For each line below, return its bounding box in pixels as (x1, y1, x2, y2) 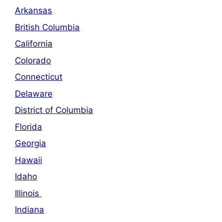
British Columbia (15, 22, 80, 32)
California (15, 39, 53, 49)
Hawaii (15, 155, 42, 165)
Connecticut (15, 72, 62, 82)
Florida (15, 121, 42, 132)
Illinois (15, 188, 42, 198)
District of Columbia (15, 105, 93, 115)
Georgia (15, 138, 46, 149)
